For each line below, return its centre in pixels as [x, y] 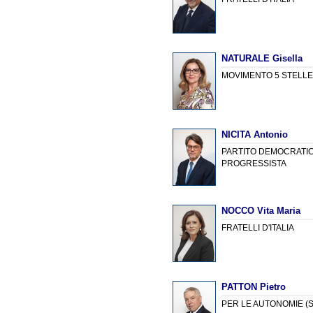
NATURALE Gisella [262, 58]
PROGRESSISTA [254, 163]
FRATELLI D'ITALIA [258, 227]
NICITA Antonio [255, 134]
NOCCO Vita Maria [261, 210]
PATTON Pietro [254, 286]
